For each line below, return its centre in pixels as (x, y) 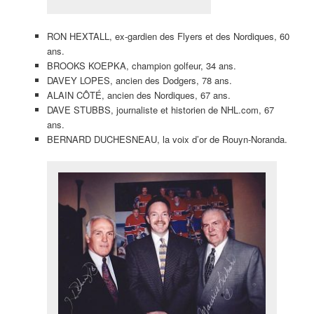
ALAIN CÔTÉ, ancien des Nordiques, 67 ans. (138, 95)
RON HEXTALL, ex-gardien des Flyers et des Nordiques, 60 (168, 36)
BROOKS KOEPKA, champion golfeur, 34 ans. (141, 66)
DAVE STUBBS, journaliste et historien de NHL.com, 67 (160, 110)
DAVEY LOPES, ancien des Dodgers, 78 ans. (139, 81)
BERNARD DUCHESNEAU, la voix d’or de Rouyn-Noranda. (167, 139)
